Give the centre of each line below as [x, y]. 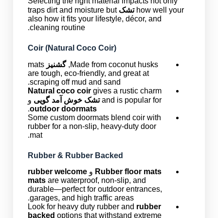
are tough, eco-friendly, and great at [88, 73]
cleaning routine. [57, 27]
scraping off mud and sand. [75, 82]
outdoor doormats [63, 109]
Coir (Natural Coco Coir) [72, 48]
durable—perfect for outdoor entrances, [95, 189]
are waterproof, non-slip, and [96, 181]
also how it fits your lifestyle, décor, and [94, 18]
